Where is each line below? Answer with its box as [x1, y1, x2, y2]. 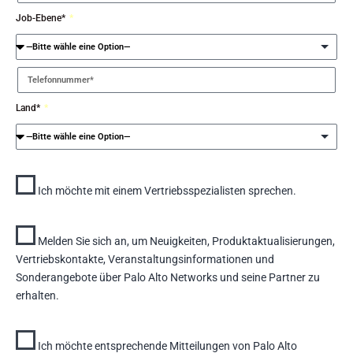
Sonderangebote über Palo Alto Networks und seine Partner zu [16, 271, 320, 284]
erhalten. [16, 289, 59, 302]
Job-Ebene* [16, 13, 68, 24]
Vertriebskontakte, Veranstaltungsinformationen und [16, 253, 274, 266]
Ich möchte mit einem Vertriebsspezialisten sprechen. [35, 184, 296, 197]
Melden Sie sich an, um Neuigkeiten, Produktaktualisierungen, [35, 235, 335, 247]
